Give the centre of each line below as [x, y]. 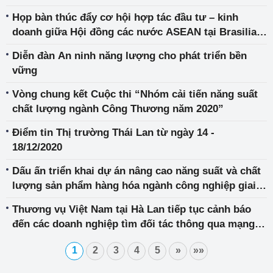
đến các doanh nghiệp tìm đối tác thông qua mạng [133, 224]
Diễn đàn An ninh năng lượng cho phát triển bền [129, 56]
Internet [31, 239]
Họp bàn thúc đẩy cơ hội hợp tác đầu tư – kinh [125, 17]
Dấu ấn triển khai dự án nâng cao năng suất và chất [136, 171]
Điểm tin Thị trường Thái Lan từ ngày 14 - [113, 133]
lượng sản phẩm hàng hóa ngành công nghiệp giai [134, 186]
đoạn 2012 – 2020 [53, 200]
